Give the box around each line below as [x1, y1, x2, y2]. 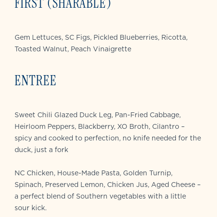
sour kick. [15, 203, 46, 213]
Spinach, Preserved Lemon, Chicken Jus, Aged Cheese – [15, 180, 201, 190]
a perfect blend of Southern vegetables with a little [15, 191, 186, 201]
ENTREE [15, 72, 57, 90]
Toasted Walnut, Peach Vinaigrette [15, 44, 131, 54]
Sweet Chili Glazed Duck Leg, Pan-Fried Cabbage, [15, 110, 181, 120]
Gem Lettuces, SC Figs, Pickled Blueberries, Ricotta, [15, 32, 187, 43]
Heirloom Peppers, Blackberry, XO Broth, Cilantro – [15, 122, 185, 132]
